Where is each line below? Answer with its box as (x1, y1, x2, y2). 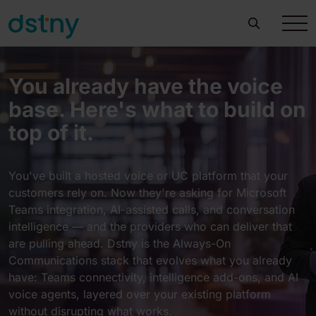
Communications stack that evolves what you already (8, 253, 292, 267)
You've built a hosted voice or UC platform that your (8, 169, 288, 183)
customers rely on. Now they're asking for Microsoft (8, 186, 286, 200)
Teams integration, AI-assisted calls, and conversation (8, 202, 295, 217)
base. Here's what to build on (8, 97, 306, 122)
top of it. (8, 120, 94, 145)
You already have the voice (8, 73, 283, 99)
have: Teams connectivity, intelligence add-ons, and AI (8, 270, 298, 284)
